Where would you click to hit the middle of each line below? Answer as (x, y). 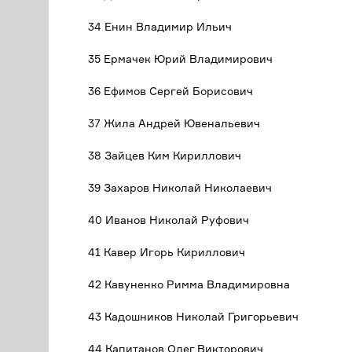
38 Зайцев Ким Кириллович (165, 155)
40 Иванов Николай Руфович (169, 220)
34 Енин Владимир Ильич (160, 26)
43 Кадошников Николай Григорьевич (193, 316)
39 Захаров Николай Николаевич (180, 187)
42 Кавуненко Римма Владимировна (189, 284)
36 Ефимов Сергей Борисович (170, 91)
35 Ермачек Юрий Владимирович (180, 59)
